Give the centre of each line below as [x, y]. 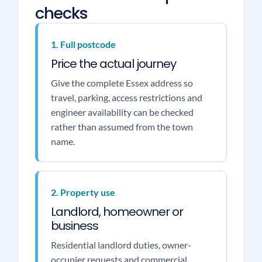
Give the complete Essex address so [122, 83]
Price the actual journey [113, 64]
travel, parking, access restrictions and [126, 97]
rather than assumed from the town [122, 127]
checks [61, 13]
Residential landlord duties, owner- [121, 245]
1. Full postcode [83, 44]
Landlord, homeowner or [117, 212]
